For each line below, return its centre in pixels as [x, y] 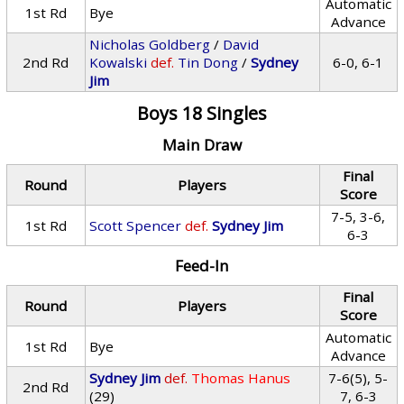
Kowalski [119, 62]
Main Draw [202, 145]
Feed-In [202, 266]
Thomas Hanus [241, 378]
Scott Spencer [136, 225]
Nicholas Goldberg [150, 44]
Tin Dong [208, 62]
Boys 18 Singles [202, 113]
